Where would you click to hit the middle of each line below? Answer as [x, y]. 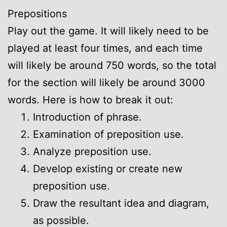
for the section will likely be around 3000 [106, 82]
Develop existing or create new [108, 168]
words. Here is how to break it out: [90, 100]
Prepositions [37, 13]
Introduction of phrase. [87, 117]
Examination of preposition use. [108, 134]
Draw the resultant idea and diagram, [121, 203]
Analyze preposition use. [92, 151]
